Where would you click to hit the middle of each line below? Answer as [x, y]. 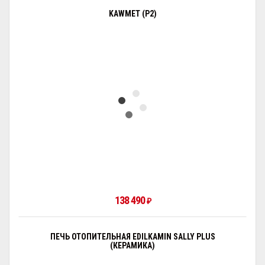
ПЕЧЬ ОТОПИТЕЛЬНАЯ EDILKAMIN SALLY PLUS [132, 237]
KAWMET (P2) [132, 14]
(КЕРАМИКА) [132, 245]
